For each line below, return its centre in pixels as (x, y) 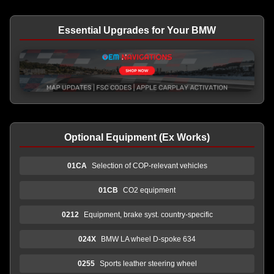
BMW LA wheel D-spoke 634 (148, 239)
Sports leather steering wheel (148, 263)
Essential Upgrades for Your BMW (137, 30)
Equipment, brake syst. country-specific (148, 214)
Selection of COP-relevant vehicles (149, 165)
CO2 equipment (149, 190)
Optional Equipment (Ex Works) (137, 137)
